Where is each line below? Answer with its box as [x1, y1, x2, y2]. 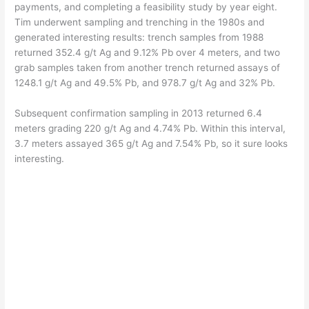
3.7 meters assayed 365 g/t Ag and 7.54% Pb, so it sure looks [14, 138, 288, 149]
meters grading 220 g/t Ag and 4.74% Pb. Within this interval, [14, 123, 286, 134]
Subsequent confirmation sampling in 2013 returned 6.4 [14, 108, 263, 119]
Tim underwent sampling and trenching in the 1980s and [14, 17, 265, 28]
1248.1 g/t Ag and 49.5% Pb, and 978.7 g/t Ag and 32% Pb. [14, 77, 276, 89]
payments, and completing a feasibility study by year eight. [14, 1, 278, 13]
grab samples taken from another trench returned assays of [14, 62, 281, 74]
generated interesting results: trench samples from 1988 [14, 32, 264, 43]
